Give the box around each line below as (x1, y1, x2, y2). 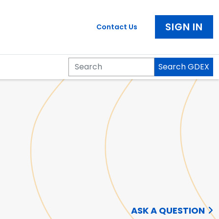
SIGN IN (165, 20, 203, 34)
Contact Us (96, 22, 138, 32)
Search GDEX (158, 61, 209, 72)
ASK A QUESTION (131, 204, 205, 217)
